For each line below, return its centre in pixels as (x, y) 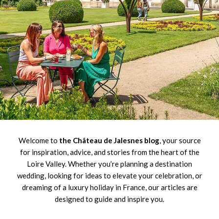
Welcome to (39, 141)
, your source (180, 141)
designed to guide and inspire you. (109, 199)
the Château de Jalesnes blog (109, 141)
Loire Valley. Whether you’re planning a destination (109, 164)
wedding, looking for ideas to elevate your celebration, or (109, 176)
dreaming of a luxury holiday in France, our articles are (109, 187)
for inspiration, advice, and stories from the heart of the (109, 152)
